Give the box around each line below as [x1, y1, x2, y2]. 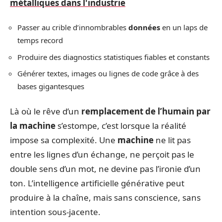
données [128, 22, 160, 32]
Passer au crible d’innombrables [17, 22, 128, 32]
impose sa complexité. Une [10, 134, 117, 146]
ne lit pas [154, 134, 191, 146]
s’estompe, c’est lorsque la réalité [55, 119, 186, 131]
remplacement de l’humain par [81, 105, 211, 117]
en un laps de [160, 22, 208, 32]
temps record [17, 35, 63, 45]
